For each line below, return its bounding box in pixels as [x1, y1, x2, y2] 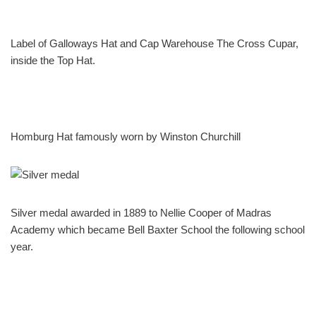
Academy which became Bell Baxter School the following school [11, 223, 305, 236]
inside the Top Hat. [11, 54, 95, 66]
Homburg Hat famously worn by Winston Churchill [11, 130, 241, 142]
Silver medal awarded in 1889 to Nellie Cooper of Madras [11, 206, 272, 219]
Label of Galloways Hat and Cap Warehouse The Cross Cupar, [11, 37, 298, 49]
